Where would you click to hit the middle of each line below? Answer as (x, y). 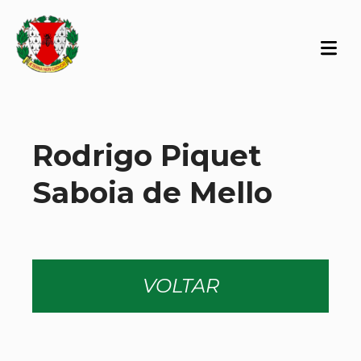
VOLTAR (180, 286)
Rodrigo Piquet (147, 156)
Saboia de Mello (152, 193)
